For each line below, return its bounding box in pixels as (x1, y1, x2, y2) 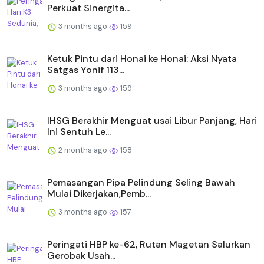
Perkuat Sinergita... (47, 2, 130, 15)
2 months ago (57, 145, 109, 156)
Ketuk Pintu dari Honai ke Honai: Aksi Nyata (47, 52, 237, 65)
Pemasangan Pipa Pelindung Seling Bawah (47, 176, 235, 189)
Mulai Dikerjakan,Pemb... (47, 187, 151, 200)
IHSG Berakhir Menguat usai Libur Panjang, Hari (47, 114, 257, 127)
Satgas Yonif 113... (47, 64, 124, 77)
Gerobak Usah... (47, 249, 115, 262)
